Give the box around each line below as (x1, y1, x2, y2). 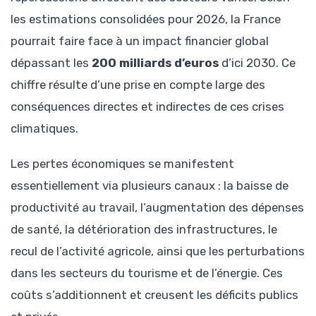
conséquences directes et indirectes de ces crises (11, 99, 284, 114)
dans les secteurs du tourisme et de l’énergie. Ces (11, 265, 283, 280)
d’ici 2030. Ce (219, 55, 296, 70)
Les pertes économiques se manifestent (11, 156, 234, 171)
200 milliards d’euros (92, 55, 219, 70)
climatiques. (11, 121, 78, 135)
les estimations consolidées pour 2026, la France (11, 11, 281, 26)
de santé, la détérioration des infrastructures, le (11, 221, 277, 236)
